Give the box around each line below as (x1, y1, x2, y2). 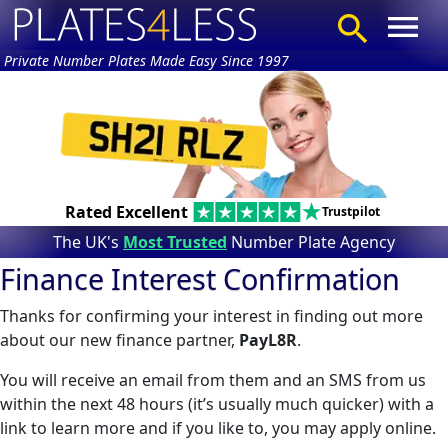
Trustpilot (321, 202, 380, 220)
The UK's (53, 230, 123, 253)
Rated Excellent (64, 200, 188, 223)
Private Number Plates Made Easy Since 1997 (4, 51, 289, 70)
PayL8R (239, 328, 297, 351)
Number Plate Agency (227, 230, 395, 253)
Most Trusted (123, 230, 227, 253)
